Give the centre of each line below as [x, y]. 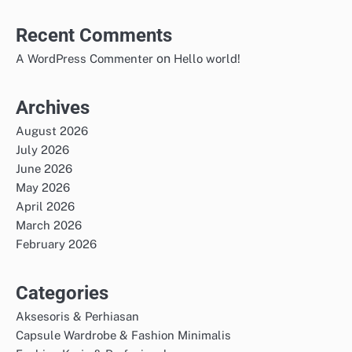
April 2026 [45, 206]
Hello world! [207, 58]
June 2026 [44, 168]
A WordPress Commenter [84, 58]
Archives [53, 107]
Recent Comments [94, 35]
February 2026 [56, 244]
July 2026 [42, 149]
